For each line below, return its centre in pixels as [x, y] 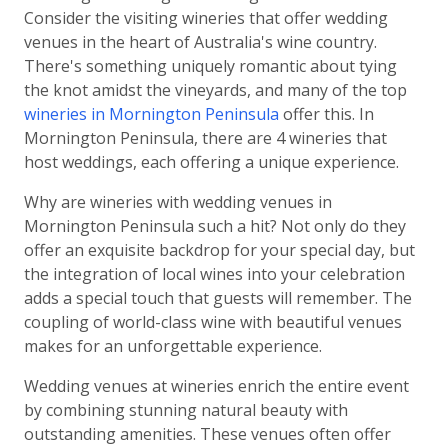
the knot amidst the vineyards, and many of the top [215, 90]
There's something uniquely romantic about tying [210, 66]
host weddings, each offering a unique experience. [211, 162]
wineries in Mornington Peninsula [151, 114]
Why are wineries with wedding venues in [178, 202]
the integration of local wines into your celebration [214, 274]
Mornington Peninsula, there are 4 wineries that [205, 138]
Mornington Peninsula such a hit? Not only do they [215, 226]
